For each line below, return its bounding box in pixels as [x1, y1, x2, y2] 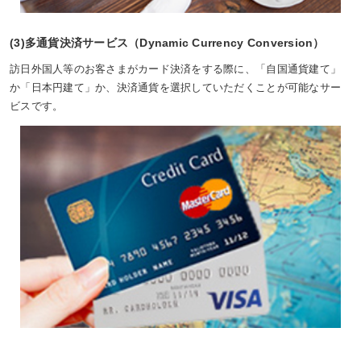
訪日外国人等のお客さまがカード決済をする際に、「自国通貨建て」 [10, 62, 342, 75]
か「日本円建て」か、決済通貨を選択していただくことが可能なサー [10, 81, 342, 93]
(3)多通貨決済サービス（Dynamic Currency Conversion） [10, 35, 325, 49]
